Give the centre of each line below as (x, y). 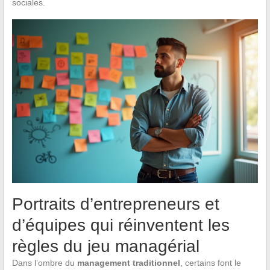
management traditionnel (128, 263)
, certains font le (210, 263)
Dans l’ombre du (44, 263)
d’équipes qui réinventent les (121, 225)
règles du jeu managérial (105, 246)
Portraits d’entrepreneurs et (115, 204)
